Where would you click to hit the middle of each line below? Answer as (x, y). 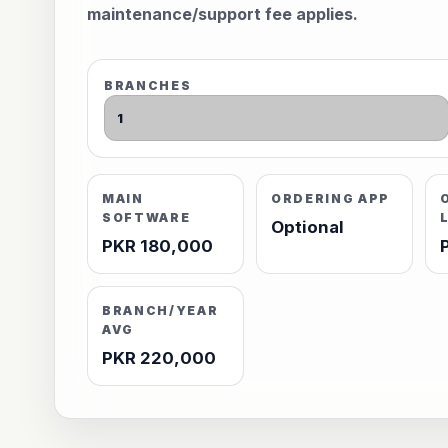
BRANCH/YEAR (160, 310)
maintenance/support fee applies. (222, 14)
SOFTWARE (146, 217)
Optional (307, 227)
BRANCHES (147, 85)
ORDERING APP (330, 198)
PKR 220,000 (158, 358)
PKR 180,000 (157, 246)
